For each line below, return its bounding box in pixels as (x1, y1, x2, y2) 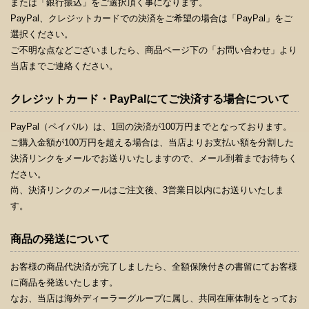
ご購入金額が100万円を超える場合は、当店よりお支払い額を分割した (10, 137, 294, 148)
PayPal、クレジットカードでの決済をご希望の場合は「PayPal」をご (10, 12, 292, 23)
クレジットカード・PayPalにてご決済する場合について (10, 92, 290, 105)
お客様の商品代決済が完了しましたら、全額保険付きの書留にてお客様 (10, 261, 297, 272)
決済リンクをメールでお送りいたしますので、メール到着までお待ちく (10, 152, 297, 163)
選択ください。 (10, 28, 73, 39)
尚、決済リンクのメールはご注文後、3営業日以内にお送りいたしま (10, 184, 284, 195)
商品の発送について (10, 232, 110, 245)
